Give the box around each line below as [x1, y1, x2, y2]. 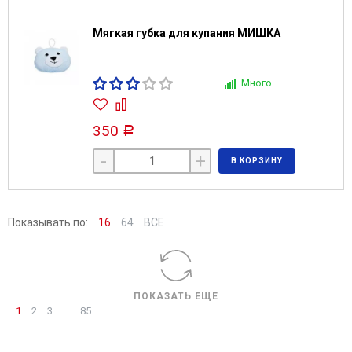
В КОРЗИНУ [230, 156, 283, 165]
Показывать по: [8, 216, 88, 229]
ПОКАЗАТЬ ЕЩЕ [134, 291, 218, 302]
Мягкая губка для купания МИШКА [93, 27, 280, 39]
